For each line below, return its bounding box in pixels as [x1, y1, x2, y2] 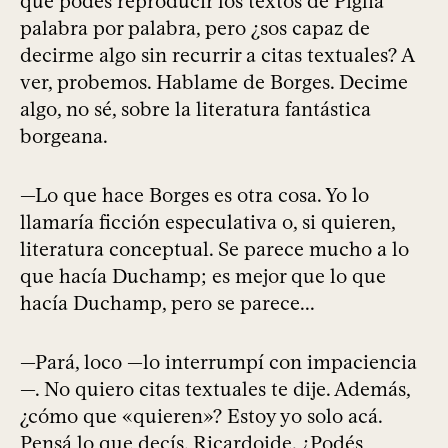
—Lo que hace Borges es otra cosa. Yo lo [20, 183, 369, 208]
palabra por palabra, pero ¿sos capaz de [20, 16, 370, 41]
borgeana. [20, 124, 108, 149]
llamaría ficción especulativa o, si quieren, [20, 210, 395, 235]
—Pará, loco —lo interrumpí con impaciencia [20, 350, 417, 375]
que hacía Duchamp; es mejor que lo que [20, 264, 386, 289]
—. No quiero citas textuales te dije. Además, [20, 377, 410, 402]
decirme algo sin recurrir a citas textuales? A [20, 43, 414, 68]
